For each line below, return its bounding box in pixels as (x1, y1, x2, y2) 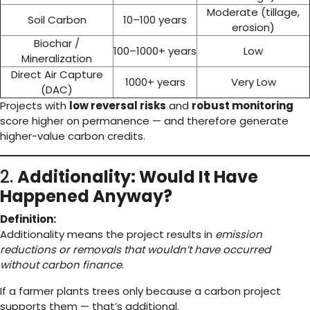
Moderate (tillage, (207, 5, 300, 19)
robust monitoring (192, 98, 293, 113)
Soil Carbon (27, 12, 86, 27)
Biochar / (34, 36, 80, 51)
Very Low (230, 75, 276, 89)
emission (215, 227, 262, 241)
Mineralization (21, 51, 92, 66)
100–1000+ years (113, 44, 197, 58)
